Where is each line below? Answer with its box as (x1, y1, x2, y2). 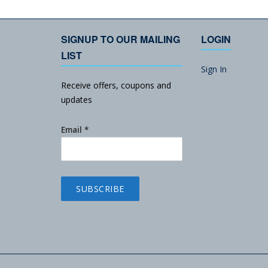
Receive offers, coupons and (61, 80, 171, 92)
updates (61, 94, 92, 106)
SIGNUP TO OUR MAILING (61, 32, 180, 47)
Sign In (201, 63, 227, 75)
